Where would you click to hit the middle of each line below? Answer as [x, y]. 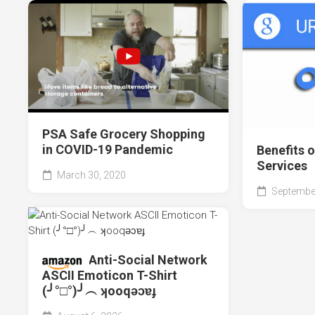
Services [282, 165]
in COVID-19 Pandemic [108, 150]
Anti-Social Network [148, 259]
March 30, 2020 [90, 175]
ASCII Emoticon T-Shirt [110, 275]
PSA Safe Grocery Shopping [124, 134]
